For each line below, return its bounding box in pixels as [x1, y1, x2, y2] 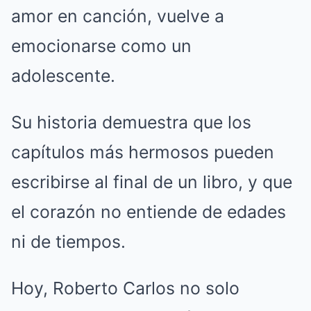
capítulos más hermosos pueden [11, 142, 274, 163]
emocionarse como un [11, 35, 192, 57]
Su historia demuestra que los [11, 112, 251, 133]
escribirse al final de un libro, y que [11, 171, 292, 193]
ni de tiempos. [11, 231, 126, 253]
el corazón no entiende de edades [11, 201, 286, 223]
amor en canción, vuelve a [11, 6, 224, 27]
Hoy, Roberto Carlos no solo [11, 278, 239, 299]
